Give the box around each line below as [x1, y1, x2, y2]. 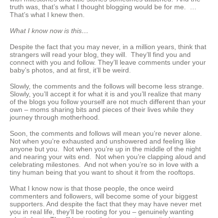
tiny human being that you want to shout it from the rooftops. [10, 168, 195, 177]
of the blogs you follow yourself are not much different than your [10, 98, 206, 106]
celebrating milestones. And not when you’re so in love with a [10, 161, 199, 169]
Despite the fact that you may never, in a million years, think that [10, 43, 206, 51]
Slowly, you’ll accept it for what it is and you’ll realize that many [10, 90, 201, 98]
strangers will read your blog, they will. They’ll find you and [10, 51, 191, 59]
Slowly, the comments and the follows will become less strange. [10, 82, 206, 91]
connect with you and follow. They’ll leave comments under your [10, 58, 206, 67]
